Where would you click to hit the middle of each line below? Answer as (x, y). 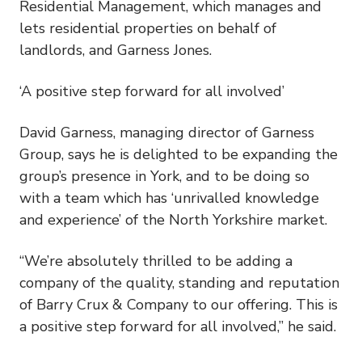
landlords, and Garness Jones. (116, 50)
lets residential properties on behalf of (148, 28)
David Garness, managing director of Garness (167, 132)
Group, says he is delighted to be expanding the (179, 154)
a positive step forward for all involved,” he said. (178, 326)
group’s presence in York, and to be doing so (164, 176)
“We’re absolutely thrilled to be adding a (156, 261)
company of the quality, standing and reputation (179, 282)
